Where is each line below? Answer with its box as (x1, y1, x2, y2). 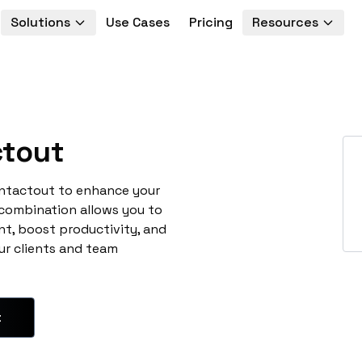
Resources (251, 14, 318, 31)
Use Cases (105, 14, 170, 31)
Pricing (188, 14, 233, 31)
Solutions (10, 14, 70, 31)
